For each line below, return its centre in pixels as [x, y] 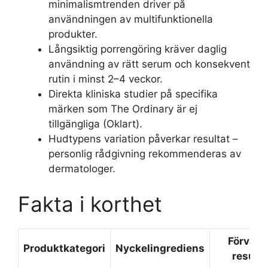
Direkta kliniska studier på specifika [133, 94]
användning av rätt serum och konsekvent [149, 64]
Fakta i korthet [90, 204]
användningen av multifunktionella [131, 19]
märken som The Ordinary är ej [123, 109]
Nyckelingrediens [160, 248]
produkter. [73, 34]
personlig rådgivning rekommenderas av [145, 153]
